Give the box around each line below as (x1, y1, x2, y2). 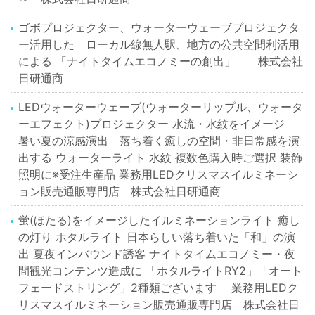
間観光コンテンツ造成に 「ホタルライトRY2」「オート (18, 264, 303, 278)
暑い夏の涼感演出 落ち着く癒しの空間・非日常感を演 (18, 134, 300, 148)
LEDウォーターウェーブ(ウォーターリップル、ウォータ (18, 100, 304, 115)
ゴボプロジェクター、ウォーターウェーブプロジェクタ (18, 20, 300, 35)
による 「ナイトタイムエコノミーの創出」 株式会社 (18, 54, 304, 69)
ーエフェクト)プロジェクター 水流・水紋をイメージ (18, 117, 297, 131)
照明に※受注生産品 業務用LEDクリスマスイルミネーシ (18, 167, 299, 182)
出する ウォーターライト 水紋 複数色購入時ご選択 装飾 (18, 150, 303, 165)
